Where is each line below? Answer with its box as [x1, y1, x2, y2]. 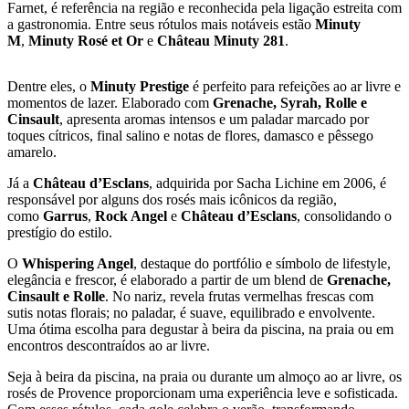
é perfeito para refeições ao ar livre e [189, 79, 401, 95]
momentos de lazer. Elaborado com [7, 95, 213, 111]
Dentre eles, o [7, 79, 90, 95]
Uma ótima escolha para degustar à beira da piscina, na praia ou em [7, 321, 393, 338]
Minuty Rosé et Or [28, 33, 143, 49]
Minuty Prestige [90, 79, 189, 95]
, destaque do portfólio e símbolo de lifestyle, [133, 256, 391, 272]
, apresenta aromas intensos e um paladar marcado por [59, 111, 369, 128]
